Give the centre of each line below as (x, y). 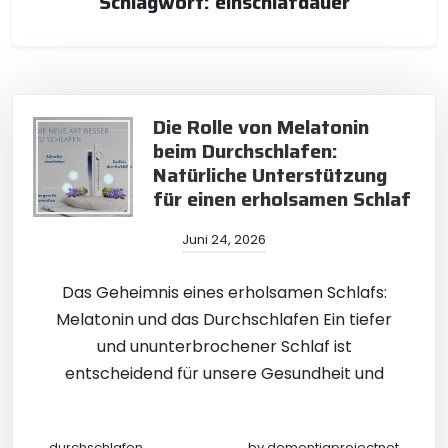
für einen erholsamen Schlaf (282, 199)
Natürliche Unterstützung (270, 175)
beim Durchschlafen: (245, 151)
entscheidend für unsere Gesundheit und (224, 373)
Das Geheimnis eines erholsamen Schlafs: (224, 292)
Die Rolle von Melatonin (261, 127)
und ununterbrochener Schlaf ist (224, 346)
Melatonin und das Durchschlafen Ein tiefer (224, 319)
